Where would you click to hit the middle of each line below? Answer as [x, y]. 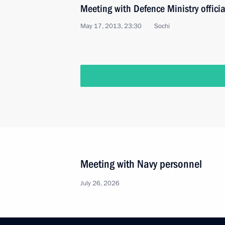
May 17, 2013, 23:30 [111, 26]
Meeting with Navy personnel [141, 164]
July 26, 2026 [100, 183]
